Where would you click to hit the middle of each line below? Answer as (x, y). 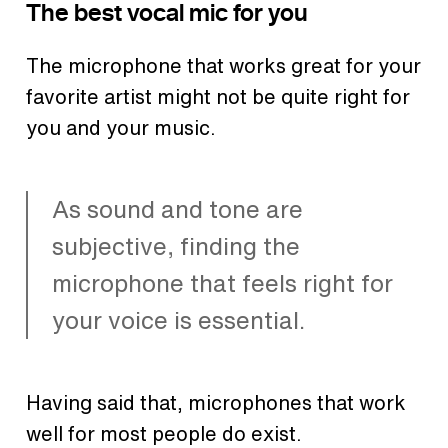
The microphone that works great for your (223, 66)
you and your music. (123, 128)
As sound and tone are (177, 209)
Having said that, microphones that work (216, 403)
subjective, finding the (176, 246)
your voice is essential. (181, 320)
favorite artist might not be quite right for (218, 97)
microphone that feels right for (222, 283)
